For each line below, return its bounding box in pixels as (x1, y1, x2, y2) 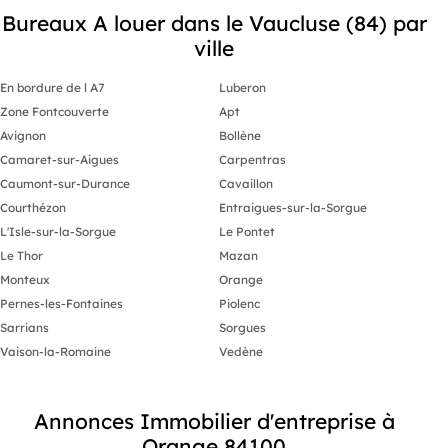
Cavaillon (219, 175, 273, 191)
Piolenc (219, 295, 260, 311)
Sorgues (219, 319, 266, 335)
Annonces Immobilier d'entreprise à (33, 407, 395, 434)
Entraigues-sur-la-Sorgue (219, 199, 367, 215)
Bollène (219, 127, 261, 143)
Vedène (219, 343, 263, 359)
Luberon (219, 79, 266, 95)
